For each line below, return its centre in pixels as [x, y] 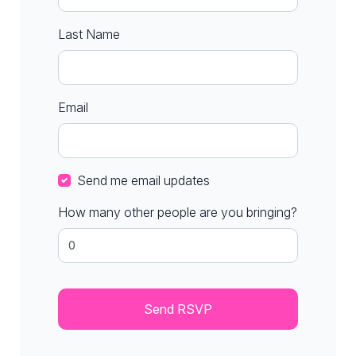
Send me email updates [143, 180]
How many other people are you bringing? [178, 212]
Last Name [89, 34]
